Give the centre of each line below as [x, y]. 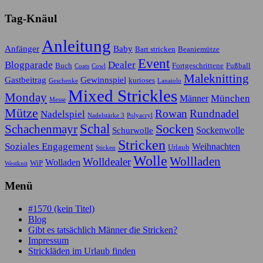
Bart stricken [155, 49]
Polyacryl [140, 115]
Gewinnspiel [103, 80]
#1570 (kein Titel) [61, 209]
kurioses [142, 80]
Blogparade [29, 64]
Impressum [48, 241]
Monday [26, 97]
